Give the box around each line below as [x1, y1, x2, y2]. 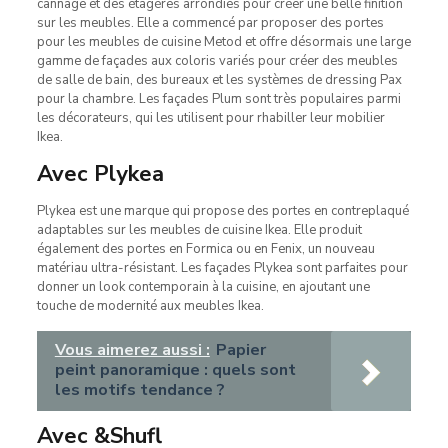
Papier [215, 338, 266, 361]
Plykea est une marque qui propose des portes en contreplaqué [36, 201, 409, 220]
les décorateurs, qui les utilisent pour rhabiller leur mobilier [36, 108, 385, 127]
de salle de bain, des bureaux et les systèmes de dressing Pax [36, 70, 402, 89]
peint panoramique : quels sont [54, 358, 296, 381]
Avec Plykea [36, 158, 164, 189]
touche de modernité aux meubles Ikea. [36, 296, 264, 315]
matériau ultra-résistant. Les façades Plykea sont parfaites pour [36, 258, 408, 277]
